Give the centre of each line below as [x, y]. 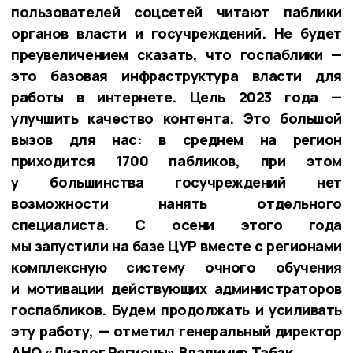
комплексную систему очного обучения [176, 267]
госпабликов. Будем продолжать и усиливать [176, 309]
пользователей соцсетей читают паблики [176, 11]
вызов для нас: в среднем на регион [176, 139]
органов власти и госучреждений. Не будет [176, 33]
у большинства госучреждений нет [176, 182]
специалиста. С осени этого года [176, 224]
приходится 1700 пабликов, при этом [176, 160]
